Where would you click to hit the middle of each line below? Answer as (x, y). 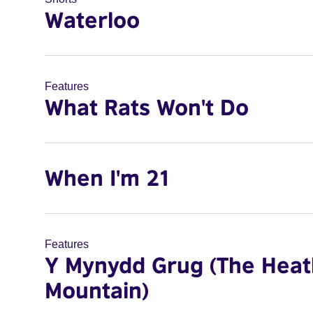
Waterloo (92, 20)
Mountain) (97, 290)
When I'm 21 (108, 177)
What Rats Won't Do (147, 107)
